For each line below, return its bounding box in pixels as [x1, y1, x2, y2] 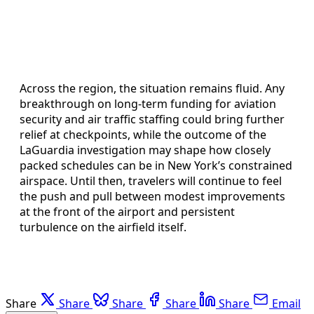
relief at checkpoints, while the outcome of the [20, 126, 266, 142]
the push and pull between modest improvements [20, 188, 285, 204]
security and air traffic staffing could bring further [20, 111, 285, 127]
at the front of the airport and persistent [20, 203, 235, 219]
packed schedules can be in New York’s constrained [20, 157, 292, 173]
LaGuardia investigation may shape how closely [20, 142, 271, 158]
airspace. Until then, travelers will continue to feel [20, 172, 282, 189]
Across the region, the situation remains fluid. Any [20, 80, 285, 96]
